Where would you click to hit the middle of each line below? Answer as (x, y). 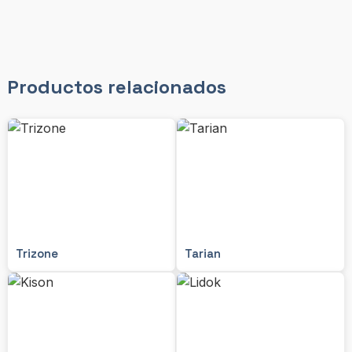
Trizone (37, 253)
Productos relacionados (116, 87)
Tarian (203, 253)
